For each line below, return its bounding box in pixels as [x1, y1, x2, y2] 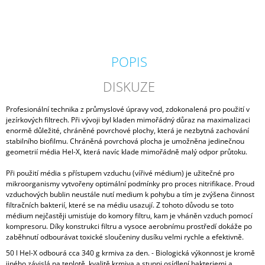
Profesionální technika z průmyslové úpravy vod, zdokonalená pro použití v [6, 104, 250, 115]
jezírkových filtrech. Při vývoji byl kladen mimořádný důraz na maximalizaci [6, 115, 250, 125]
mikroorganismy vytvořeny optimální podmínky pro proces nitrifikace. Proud [6, 179, 254, 189]
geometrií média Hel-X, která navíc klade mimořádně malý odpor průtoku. [6, 147, 247, 157]
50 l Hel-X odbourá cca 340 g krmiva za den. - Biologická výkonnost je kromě [6, 248, 255, 258]
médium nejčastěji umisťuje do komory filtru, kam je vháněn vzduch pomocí [6, 211, 253, 221]
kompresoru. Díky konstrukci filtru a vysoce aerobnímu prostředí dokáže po [6, 221, 252, 232]
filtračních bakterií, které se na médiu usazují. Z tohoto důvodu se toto [6, 200, 234, 211]
